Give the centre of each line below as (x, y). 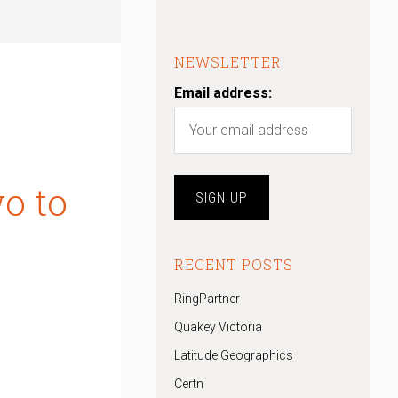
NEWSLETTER (228, 62)
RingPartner (207, 298)
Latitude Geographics (234, 355)
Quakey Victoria (218, 327)
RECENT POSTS (234, 264)
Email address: (223, 93)
